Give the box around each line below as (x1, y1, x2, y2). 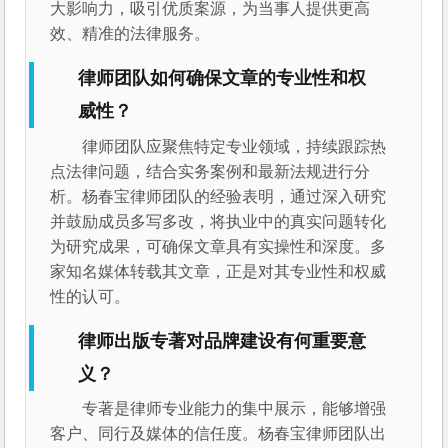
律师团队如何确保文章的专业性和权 (78, 68, 367, 89)
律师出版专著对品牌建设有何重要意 (78, 330, 367, 351)
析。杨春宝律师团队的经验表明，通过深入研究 (50, 187, 387, 205)
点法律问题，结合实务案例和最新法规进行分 (50, 162, 371, 180)
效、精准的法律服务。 (50, 25, 211, 43)
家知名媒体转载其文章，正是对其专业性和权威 (50, 262, 387, 280)
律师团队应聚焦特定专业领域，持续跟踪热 (82, 137, 387, 155)
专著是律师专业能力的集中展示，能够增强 (82, 399, 387, 417)
